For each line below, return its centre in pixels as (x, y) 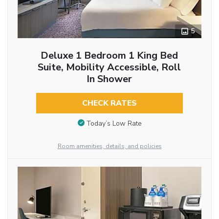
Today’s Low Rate (114, 123)
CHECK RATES (109, 103)
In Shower (109, 79)
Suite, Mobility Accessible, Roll (109, 67)
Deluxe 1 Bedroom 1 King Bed (109, 55)
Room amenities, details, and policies (109, 146)
